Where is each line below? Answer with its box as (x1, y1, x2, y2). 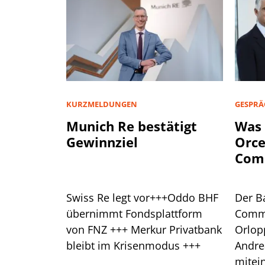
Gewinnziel (66, 132, 138, 151)
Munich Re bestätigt (66, 117, 197, 135)
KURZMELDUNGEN (66, 98, 137, 109)
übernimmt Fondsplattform (66, 206, 202, 221)
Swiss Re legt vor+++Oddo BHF (66, 190, 218, 205)
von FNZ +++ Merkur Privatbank (66, 222, 222, 237)
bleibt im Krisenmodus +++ (66, 238, 201, 253)
